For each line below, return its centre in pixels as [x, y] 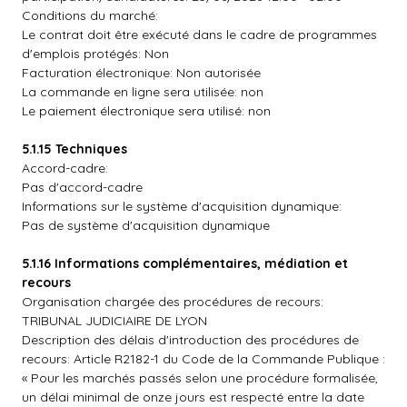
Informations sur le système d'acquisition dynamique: [182, 206]
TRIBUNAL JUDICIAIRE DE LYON [114, 321]
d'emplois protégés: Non [95, 54]
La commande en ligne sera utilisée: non [143, 92]
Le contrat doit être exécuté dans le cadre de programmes [199, 35]
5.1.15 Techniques [74, 149]
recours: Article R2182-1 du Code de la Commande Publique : [203, 359]
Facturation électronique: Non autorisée [141, 73]
